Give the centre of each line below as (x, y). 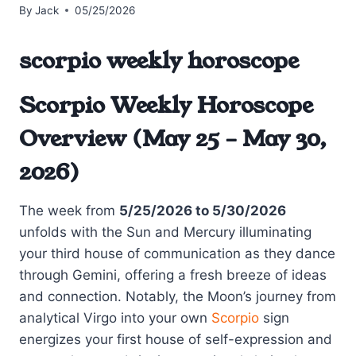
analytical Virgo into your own (115, 317)
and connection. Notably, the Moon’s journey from (178, 296)
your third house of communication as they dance (177, 253)
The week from (69, 210)
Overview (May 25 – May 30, (173, 138)
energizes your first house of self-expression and (176, 339)
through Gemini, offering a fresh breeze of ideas (173, 275)
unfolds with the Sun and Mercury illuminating (165, 232)
